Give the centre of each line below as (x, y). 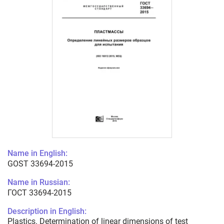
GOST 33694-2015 (40, 164)
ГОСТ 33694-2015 (39, 193)
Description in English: (47, 211)
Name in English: (37, 153)
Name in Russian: (39, 182)
